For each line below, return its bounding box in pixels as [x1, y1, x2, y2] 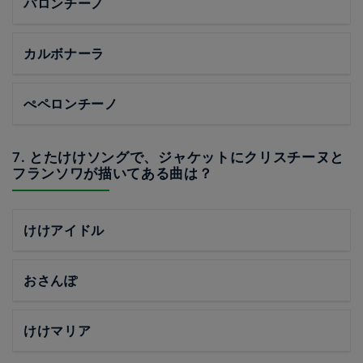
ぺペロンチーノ [23, 95, 118, 113]
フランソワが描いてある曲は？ [12, 164, 213, 183]
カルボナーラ [23, 45, 105, 63]
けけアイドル [23, 221, 105, 240]
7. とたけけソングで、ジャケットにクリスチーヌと [12, 147, 344, 167]
